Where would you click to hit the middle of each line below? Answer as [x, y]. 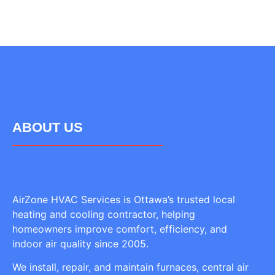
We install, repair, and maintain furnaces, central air [130, 267]
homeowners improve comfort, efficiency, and [120, 229]
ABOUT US [48, 127]
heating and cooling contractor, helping [104, 214]
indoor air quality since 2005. [80, 243]
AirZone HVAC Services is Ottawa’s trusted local [124, 199]
